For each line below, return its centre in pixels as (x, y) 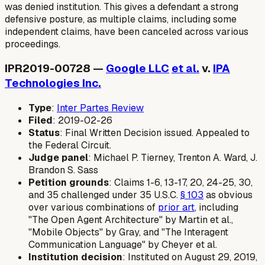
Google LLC (138, 69)
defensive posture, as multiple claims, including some (121, 19)
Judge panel (58, 158)
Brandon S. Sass (63, 170)
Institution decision (75, 257)
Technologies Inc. (53, 83)
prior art (176, 208)
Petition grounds (69, 183)
